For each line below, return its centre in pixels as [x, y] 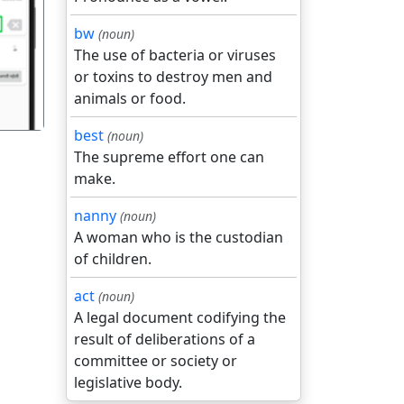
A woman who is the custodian [179, 237]
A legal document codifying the [180, 317]
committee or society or [156, 361]
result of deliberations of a [165, 339]
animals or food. [130, 98]
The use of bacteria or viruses [175, 55]
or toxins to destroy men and [173, 77]
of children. [113, 259]
